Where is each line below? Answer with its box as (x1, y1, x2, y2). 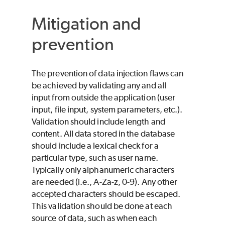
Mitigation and (32, 13, 142, 34)
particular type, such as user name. (32, 153, 158, 163)
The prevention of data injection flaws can (32, 68, 184, 79)
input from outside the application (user (32, 92, 176, 103)
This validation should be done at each (32, 201, 173, 211)
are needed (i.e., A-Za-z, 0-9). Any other (32, 177, 178, 187)
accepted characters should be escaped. (32, 189, 181, 199)
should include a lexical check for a (32, 141, 159, 151)
